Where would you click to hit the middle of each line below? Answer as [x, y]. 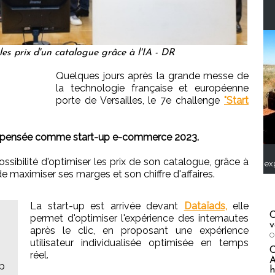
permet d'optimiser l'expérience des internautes [139, 219]
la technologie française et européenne [152, 88]
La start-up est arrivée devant [107, 206]
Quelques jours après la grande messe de [152, 76]
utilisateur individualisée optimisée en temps [139, 243]
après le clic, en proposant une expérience [139, 231]
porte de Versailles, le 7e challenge [140, 101]
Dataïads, [205, 206]
